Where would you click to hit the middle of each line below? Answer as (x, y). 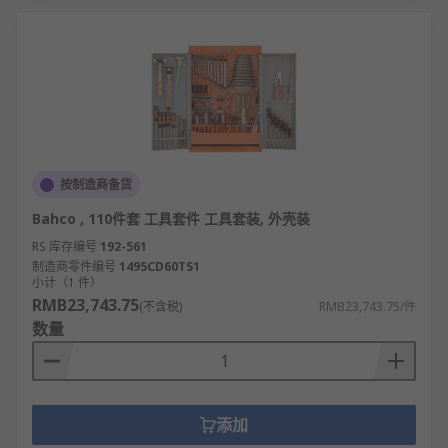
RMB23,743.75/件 (367, 306)
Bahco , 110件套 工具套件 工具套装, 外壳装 (171, 218)
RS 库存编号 (64, 246)
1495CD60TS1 (159, 266)
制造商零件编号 (74, 266)
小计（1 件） (67, 282)
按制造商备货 (96, 184)
